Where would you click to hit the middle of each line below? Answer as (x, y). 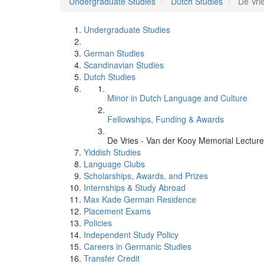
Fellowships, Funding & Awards (166, 119)
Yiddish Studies (112, 152)
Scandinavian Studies (124, 65)
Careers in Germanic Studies (138, 246)
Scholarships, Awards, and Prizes (146, 176)
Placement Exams (117, 211)
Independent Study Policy (131, 235)
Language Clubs (114, 164)
